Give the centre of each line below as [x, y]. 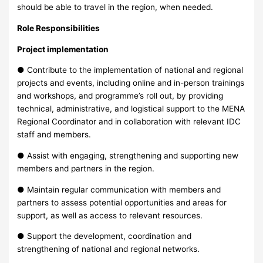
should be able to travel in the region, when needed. [115, 7]
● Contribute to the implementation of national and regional [130, 70]
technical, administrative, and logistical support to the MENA [131, 109]
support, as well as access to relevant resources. [110, 215]
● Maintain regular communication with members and [119, 189]
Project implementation [63, 49]
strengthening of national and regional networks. [109, 249]
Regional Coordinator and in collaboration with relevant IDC [129, 122]
